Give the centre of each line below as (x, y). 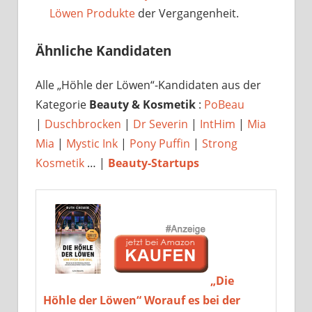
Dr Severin (161, 124)
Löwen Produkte (92, 13)
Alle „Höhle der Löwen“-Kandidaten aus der (148, 85)
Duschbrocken (83, 124)
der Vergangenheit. (187, 13)
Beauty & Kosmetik (144, 104)
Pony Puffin (160, 143)
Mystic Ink (92, 143)
